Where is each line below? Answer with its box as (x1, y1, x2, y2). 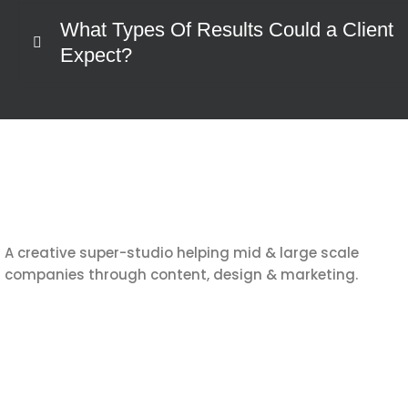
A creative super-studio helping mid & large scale (5, 243, 359, 263)
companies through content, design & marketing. (5, 265, 358, 285)
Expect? (60, 44, 132, 67)
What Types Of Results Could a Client (60, 18, 393, 42)
